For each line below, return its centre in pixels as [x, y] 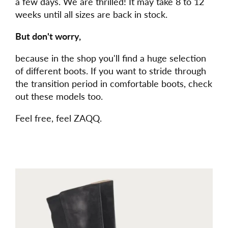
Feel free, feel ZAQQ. [59, 118]
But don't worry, [49, 36]
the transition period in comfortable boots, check [114, 83]
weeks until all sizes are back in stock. [93, 14]
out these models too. [59, 96]
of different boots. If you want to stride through [111, 70]
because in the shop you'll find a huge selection [111, 58]
